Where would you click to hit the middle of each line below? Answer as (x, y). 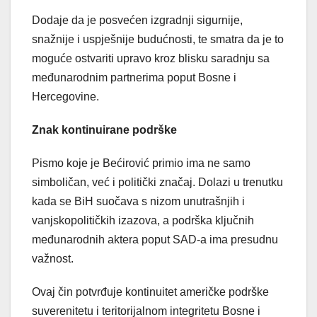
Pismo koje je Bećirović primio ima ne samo (141, 163)
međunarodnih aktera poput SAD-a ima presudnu (155, 239)
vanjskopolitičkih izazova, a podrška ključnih (143, 220)
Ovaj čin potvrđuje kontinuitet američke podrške (150, 292)
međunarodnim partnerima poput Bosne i (134, 77)
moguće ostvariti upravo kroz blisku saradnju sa (151, 58)
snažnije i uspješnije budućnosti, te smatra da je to (158, 39)
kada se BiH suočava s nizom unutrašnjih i (138, 201)
